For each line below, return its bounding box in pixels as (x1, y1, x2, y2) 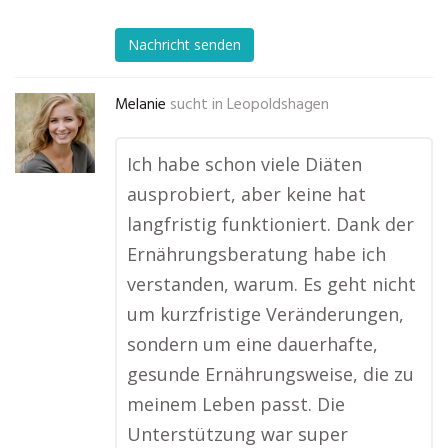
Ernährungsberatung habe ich (127, 242, 386, 266)
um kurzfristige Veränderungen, (127, 302, 404, 326)
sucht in (170, 93, 223, 117)
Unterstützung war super (127, 422, 348, 446)
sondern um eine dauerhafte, (127, 332, 378, 356)
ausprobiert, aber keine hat (127, 182, 366, 206)
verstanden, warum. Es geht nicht (127, 272, 416, 296)
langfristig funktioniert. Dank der (127, 212, 414, 236)
